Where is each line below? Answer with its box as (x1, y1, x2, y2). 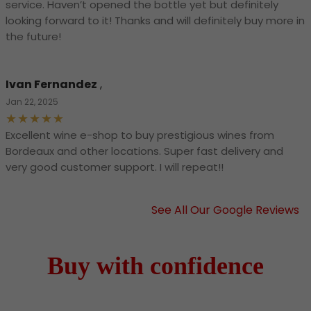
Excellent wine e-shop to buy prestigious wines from (6, 128, 274, 143)
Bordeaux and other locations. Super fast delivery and (6, 144, 283, 159)
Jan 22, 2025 (6, 96, 58, 108)
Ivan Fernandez (6, 76, 97, 93)
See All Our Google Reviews (151, 202, 299, 219)
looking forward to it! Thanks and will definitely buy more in (6, 13, 305, 28)
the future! (6, 29, 61, 44)
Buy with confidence (47, 252, 264, 280)
